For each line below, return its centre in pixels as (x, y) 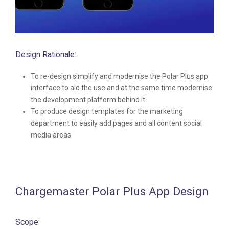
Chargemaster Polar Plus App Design (112, 192)
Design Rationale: (46, 55)
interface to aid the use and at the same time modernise (121, 88)
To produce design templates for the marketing (107, 112)
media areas (51, 135)
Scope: (28, 222)
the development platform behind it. (89, 100)
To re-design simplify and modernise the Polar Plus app (119, 76)
